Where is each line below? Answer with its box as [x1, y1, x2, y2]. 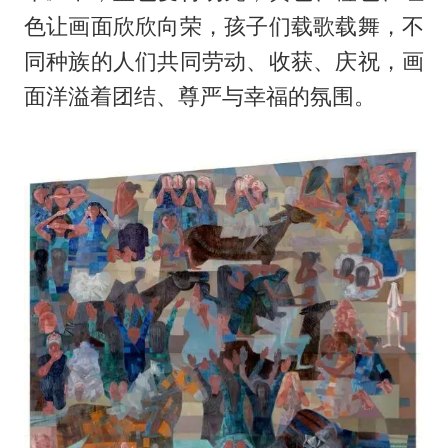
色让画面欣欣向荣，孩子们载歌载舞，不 [23, 12, 425, 39]
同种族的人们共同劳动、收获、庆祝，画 [23, 47, 425, 74]
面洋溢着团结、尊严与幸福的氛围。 [23, 82, 376, 109]
